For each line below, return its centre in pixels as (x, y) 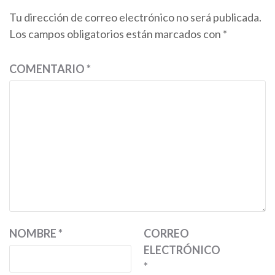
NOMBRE (34, 233)
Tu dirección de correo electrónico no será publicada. (135, 17)
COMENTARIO (48, 69)
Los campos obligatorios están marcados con (116, 34)
